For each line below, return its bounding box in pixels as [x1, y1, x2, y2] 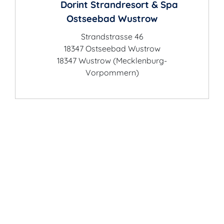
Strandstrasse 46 [80, 31, 143, 41]
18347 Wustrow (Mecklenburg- [57, 55, 167, 65]
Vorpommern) [85, 67, 139, 77]
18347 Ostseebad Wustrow [63, 43, 160, 53]
